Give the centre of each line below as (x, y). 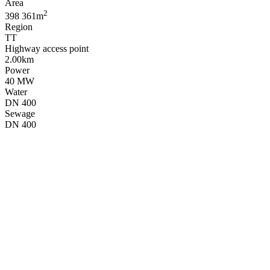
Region (19, 27)
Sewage (20, 114)
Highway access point (47, 49)
